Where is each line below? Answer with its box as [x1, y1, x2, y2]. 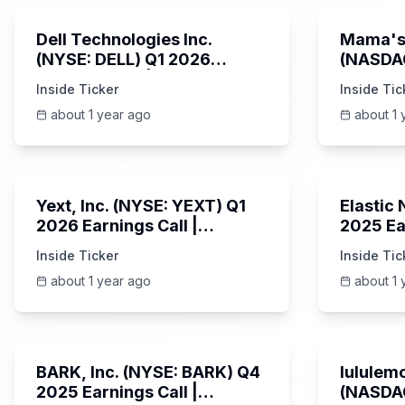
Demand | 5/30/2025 [36, 89, 206, 108]
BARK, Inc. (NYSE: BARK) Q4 [36, 363, 260, 381]
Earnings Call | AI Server [36, 70, 231, 89]
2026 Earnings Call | [36, 216, 198, 235]
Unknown [220, 314, 269, 327]
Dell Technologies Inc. [36, 30, 212, 49]
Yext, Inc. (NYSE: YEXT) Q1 [36, 196, 246, 215]
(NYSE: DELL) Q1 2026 [36, 50, 211, 69]
